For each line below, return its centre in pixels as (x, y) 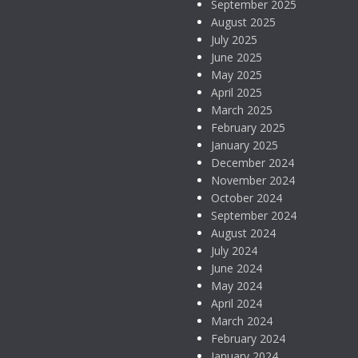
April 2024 (237, 303)
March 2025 (242, 110)
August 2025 (243, 22)
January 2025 (245, 145)
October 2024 (247, 198)
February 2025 (248, 127)
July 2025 (234, 40)
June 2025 (237, 57)
